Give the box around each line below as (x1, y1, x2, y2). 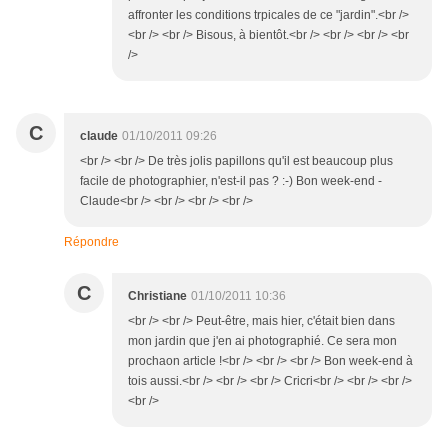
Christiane (128, 289, 187, 304)
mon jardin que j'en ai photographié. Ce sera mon (128, 334, 397, 349)
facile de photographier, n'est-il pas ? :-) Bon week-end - (80, 174, 382, 189)
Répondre (64, 235, 119, 250)
